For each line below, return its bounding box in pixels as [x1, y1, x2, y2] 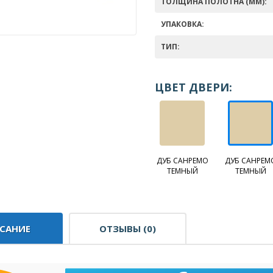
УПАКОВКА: [161, 19, 204, 29]
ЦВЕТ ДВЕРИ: [155, 80, 232, 94]
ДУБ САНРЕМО [156, 155, 208, 166]
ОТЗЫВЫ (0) [99, 222, 156, 235]
